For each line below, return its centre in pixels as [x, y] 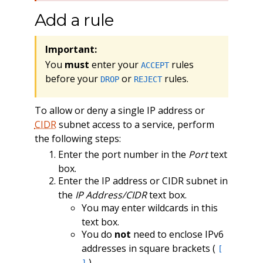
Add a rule [74, 20]
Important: [71, 50]
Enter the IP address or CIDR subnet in [143, 181]
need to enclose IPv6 [177, 235]
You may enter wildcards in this [149, 208]
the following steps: [77, 139]
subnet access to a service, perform [135, 125]
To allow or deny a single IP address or [119, 111]
